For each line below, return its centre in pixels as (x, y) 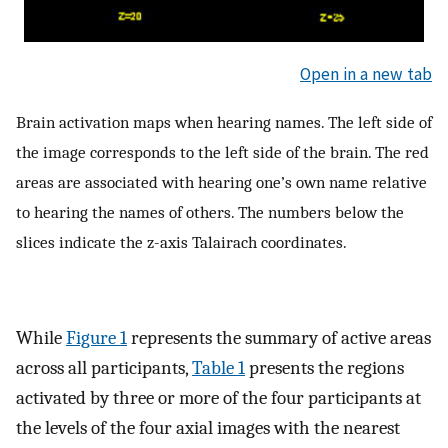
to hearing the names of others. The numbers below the (210, 211)
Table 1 (218, 367)
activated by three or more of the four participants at (218, 397)
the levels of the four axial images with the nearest (208, 427)
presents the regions (324, 367)
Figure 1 (96, 337)
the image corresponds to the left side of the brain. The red (222, 151)
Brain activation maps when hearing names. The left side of (224, 121)
